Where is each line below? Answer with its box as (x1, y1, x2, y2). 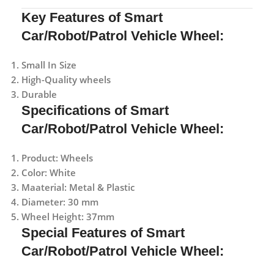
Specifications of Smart (21, 102, 169, 118)
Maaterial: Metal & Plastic (21, 180, 135, 193)
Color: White (21, 166, 76, 179)
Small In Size (21, 58, 76, 71)
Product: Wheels (21, 151, 93, 164)
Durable (21, 87, 57, 100)
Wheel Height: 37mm (21, 210, 114, 223)
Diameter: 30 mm (21, 195, 98, 208)
